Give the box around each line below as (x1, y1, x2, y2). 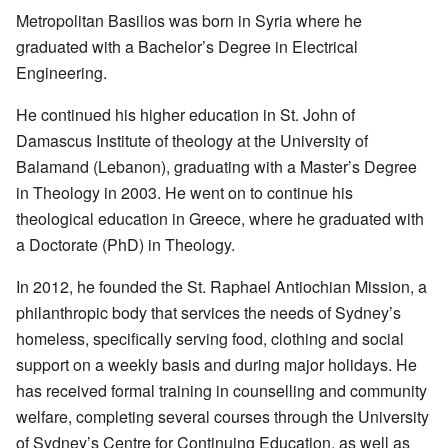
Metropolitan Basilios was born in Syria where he (16, 8, 362, 32)
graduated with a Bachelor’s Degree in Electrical (16, 34, 358, 58)
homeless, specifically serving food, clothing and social (16, 326, 404, 350)
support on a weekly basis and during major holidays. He (16, 352, 417, 376)
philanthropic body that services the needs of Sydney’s (16, 300, 401, 324)
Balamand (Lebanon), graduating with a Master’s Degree (16, 154, 417, 178)
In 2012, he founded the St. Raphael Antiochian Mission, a (16, 274, 427, 298)
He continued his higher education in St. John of (16, 102, 355, 126)
